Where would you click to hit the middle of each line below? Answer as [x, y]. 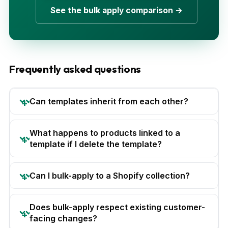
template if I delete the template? [96, 144]
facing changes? [63, 218]
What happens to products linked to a [105, 133]
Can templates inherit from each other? [109, 101]
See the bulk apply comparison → [117, 10]
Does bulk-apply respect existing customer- [117, 207]
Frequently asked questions [75, 69]
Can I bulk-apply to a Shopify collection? [110, 175]
